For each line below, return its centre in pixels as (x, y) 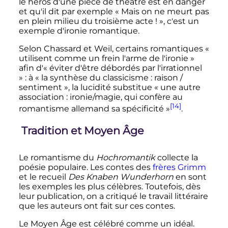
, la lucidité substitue (111, 87)
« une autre (177, 87)
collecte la (176, 157)
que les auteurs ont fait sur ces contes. (97, 206)
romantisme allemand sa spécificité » (94, 108)
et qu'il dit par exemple (67, 11)
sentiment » (43, 87)
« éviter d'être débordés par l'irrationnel (122, 68)
